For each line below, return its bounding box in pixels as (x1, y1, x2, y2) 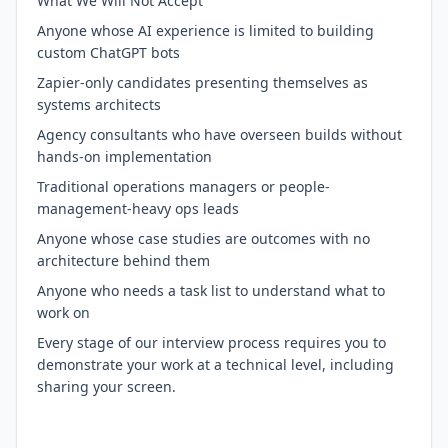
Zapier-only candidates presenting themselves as (37, 73, 368, 92)
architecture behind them (37, 251, 210, 270)
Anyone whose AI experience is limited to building (37, 21, 374, 40)
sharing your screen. (37, 377, 176, 396)
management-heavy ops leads (37, 199, 239, 218)
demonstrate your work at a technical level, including (37, 355, 394, 374)
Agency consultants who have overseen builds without (37, 125, 402, 144)
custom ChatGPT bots (37, 43, 180, 62)
